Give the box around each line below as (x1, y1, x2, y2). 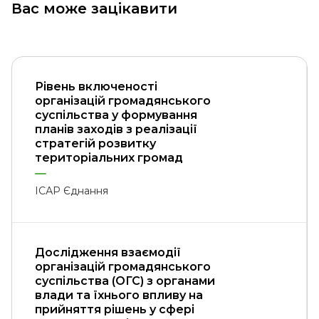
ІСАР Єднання (35, 184, 108, 197)
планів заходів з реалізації (35, 122, 197, 136)
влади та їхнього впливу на (35, 288, 203, 302)
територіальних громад (35, 151, 183, 164)
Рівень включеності (35, 80, 157, 93)
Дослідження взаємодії (35, 246, 181, 259)
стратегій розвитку (35, 137, 156, 150)
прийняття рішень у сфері (35, 303, 194, 316)
